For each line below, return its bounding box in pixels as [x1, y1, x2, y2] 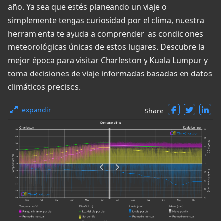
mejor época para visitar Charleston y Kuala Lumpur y [8, 55, 208, 66]
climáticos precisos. [8, 81, 81, 92]
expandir [22, 105, 51, 114]
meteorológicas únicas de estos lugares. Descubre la [8, 41, 205, 52]
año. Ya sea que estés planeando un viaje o [8, 1, 167, 12]
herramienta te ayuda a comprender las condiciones [8, 28, 203, 39]
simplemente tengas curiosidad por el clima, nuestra [8, 15, 204, 26]
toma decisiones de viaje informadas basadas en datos [8, 68, 212, 79]
